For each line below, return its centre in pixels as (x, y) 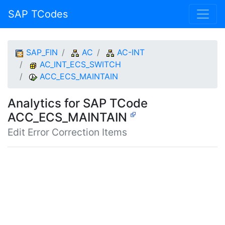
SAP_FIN (42, 52)
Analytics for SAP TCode (78, 103)
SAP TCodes (38, 14)
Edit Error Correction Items (67, 132)
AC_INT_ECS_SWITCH (80, 64)
